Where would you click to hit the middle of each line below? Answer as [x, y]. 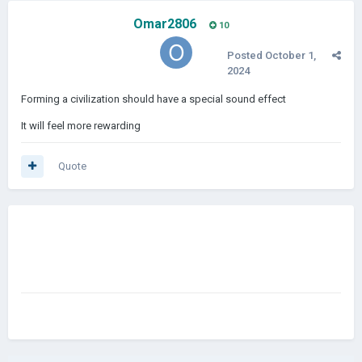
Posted [246, 55]
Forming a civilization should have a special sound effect [154, 99]
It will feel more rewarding [82, 126]
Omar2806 [165, 24]
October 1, [290, 55]
